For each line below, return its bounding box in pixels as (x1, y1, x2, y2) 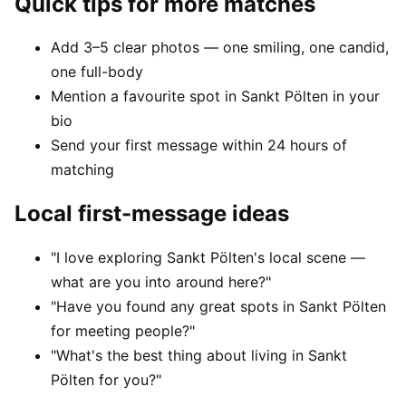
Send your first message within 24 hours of (51, 136, 347, 155)
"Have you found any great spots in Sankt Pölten (51, 297, 386, 316)
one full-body (51, 63, 143, 82)
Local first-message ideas (14, 200, 289, 227)
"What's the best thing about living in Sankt (51, 346, 347, 365)
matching (51, 160, 114, 179)
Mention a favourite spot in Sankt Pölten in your (51, 87, 380, 106)
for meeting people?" (51, 322, 195, 341)
